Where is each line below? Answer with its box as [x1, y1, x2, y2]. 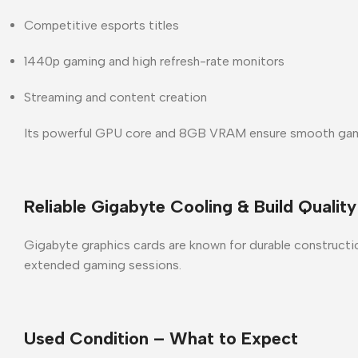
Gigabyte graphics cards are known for [24, 237, 249, 253]
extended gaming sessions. [24, 257, 181, 272]
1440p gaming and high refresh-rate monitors [24, 53, 284, 69]
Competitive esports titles [24, 17, 179, 33]
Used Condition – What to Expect [24, 327, 298, 349]
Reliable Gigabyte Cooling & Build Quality [24, 195, 356, 217]
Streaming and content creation [24, 89, 207, 105]
